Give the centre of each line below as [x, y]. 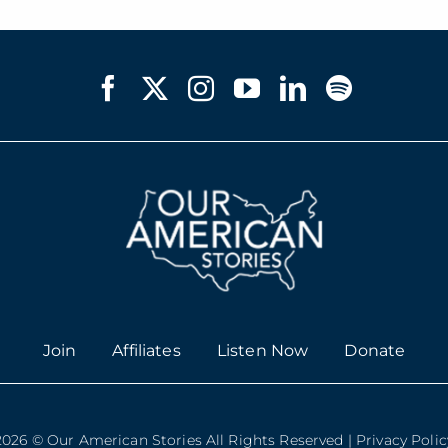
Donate [375, 351]
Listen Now [262, 351]
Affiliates [146, 351]
